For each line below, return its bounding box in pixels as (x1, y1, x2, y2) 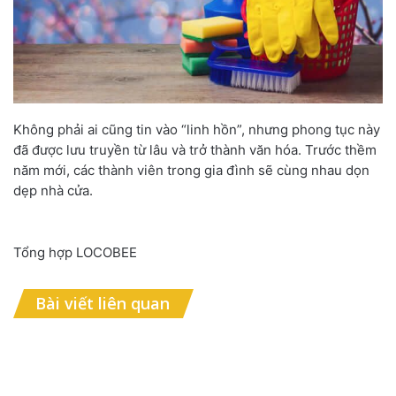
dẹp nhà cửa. (13, 182, 93, 200)
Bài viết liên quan (35, 293, 170, 315)
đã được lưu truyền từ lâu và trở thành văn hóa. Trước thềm (13, 141, 377, 159)
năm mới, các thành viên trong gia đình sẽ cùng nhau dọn (13, 162, 369, 179)
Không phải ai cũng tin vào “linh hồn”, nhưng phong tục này (13, 121, 380, 139)
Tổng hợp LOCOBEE (13, 244, 137, 262)
